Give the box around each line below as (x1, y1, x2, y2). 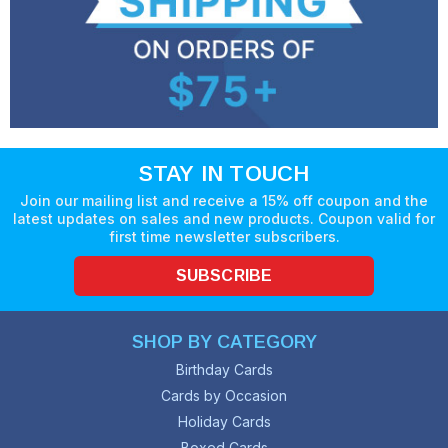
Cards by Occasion (161, 387, 287, 405)
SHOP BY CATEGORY (131, 332, 317, 353)
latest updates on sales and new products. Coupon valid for (13, 210, 435, 228)
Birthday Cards (175, 361, 273, 379)
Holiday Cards (177, 413, 271, 431)
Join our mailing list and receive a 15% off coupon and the (20, 192, 428, 210)
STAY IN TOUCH (138, 161, 310, 187)
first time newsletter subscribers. (108, 228, 340, 246)
